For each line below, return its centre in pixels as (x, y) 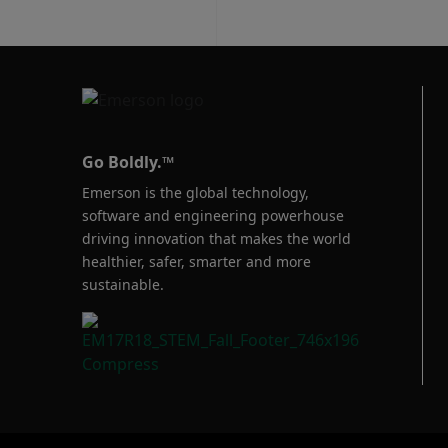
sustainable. (123, 284)
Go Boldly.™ (128, 161)
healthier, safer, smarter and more (196, 261)
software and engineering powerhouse (213, 215)
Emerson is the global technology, (195, 192)
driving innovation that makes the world (216, 238)
